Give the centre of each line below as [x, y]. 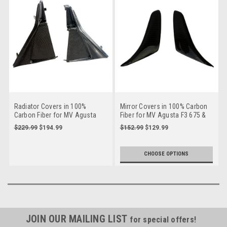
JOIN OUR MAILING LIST [78, 219]
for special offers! [163, 220]
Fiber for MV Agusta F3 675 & [163, 115]
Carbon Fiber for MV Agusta [55, 115]
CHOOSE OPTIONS [166, 154]
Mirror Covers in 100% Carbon [164, 107]
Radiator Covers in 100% [50, 107]
